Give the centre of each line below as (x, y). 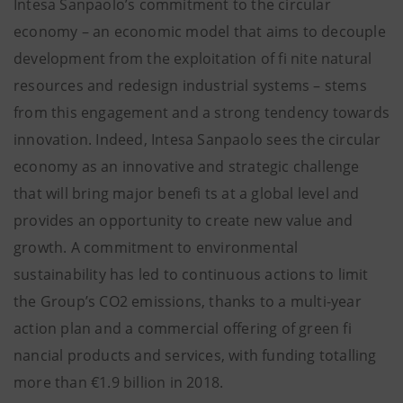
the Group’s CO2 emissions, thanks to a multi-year (188, 301)
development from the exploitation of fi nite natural (193, 58)
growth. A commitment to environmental (156, 247)
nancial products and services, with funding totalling (195, 355)
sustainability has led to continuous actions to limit (191, 274)
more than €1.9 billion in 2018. (119, 382)
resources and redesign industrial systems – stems (190, 85)
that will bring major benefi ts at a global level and (187, 193)
